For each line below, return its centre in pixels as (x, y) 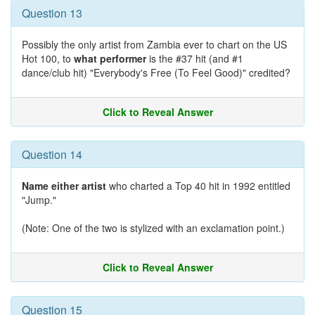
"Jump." (39, 200)
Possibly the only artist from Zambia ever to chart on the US (154, 44)
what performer (110, 58)
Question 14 (52, 154)
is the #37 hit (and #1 (195, 58)
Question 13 (52, 13)
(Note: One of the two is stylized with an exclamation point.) (153, 228)
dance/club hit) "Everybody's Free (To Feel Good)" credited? (156, 72)
